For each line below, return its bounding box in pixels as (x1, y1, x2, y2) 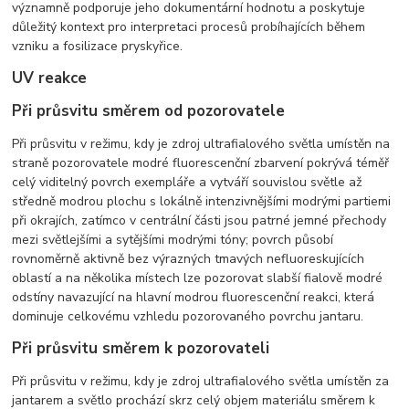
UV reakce (12, 67, 88, 89)
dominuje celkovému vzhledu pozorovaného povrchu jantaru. (12, 307, 364, 325)
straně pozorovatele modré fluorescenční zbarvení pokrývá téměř (12, 153, 390, 172)
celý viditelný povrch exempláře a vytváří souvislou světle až (12, 173, 362, 191)
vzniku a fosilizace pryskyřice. (12, 37, 184, 55)
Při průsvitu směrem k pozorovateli (12, 337, 270, 359)
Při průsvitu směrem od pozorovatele (12, 100, 286, 121)
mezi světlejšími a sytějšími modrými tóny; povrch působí (12, 230, 334, 248)
